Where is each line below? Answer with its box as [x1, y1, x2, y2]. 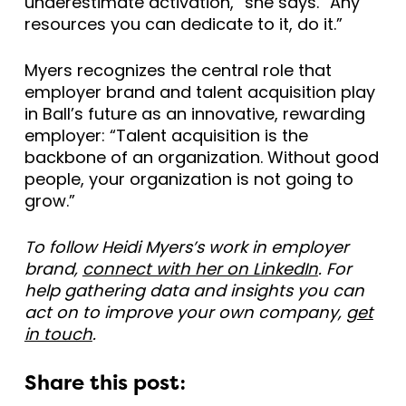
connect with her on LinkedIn [82, 257, 318, 281]
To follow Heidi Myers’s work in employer [24, 236, 349, 259]
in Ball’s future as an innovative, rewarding [24, 102, 365, 126]
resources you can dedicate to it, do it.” [24, 13, 343, 36]
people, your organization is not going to [24, 168, 353, 191]
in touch [24, 323, 92, 346]
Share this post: [24, 373, 187, 395]
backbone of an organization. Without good [24, 146, 379, 169]
